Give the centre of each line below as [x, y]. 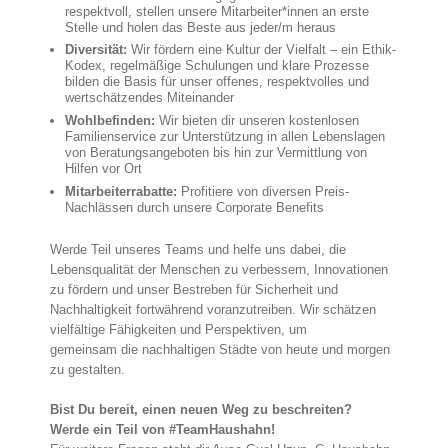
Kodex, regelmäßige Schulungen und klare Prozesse [217, 66]
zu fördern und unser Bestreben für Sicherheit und [194, 290]
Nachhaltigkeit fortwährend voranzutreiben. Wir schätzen [213, 310]
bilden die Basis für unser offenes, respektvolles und [217, 82]
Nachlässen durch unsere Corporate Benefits [194, 207]
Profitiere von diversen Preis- [263, 191]
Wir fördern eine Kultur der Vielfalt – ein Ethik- [261, 50]
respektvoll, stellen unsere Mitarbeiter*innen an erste [217, 11]
